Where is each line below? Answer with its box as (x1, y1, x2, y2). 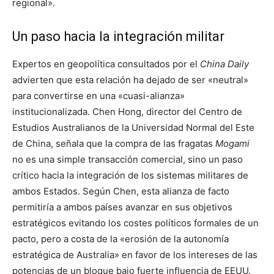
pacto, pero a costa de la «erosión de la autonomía (12, 232, 229, 245)
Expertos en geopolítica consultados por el (12, 57, 200, 70)
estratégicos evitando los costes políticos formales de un (12, 217, 259, 229)
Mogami (215, 137, 250, 149)
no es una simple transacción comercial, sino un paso (12, 153, 243, 165)
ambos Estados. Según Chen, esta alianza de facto (12, 185, 229, 197)
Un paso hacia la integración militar (12, 28, 224, 44)
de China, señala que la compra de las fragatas (12, 137, 215, 149)
